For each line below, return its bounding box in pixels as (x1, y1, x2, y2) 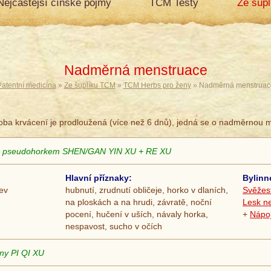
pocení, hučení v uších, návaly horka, (65, 209, 208, 220)
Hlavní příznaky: (65, 173, 132, 183)
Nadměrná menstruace (64, 62, 207, 78)
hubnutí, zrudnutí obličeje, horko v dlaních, (65, 185, 228, 195)
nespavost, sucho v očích (65, 221, 162, 232)
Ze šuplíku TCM (64, 82, 116, 90)
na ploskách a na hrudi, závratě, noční (65, 197, 212, 207)
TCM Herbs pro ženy (123, 82, 191, 90)
